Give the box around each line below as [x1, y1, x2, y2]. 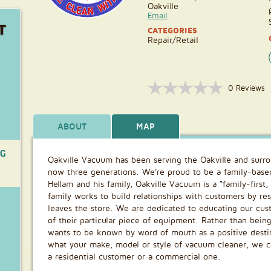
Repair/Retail [148, 34, 198, 45]
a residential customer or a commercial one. [48, 251, 221, 261]
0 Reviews [228, 83, 265, 93]
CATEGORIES [148, 25, 197, 35]
